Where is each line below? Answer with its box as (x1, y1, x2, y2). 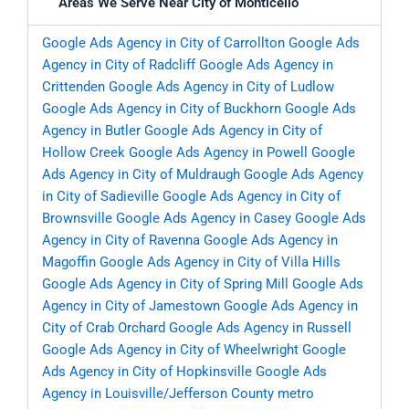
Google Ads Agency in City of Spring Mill (42, 276, 288, 293)
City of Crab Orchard (42, 320, 165, 337)
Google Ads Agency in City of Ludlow (109, 79, 334, 96)
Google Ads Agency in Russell (169, 320, 351, 337)
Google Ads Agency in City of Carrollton (42, 35, 285, 52)
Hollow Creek (42, 144, 125, 162)
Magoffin (42, 254, 96, 271)
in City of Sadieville (42, 188, 159, 205)
